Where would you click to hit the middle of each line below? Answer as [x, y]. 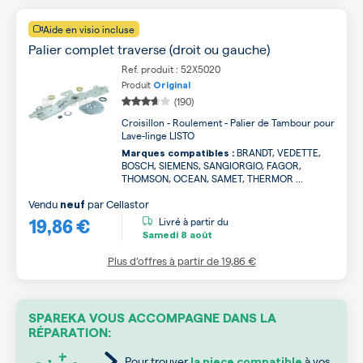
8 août [195, 235]
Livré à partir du [194, 221]
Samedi [160, 235]
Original [172, 85]
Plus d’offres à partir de [164, 261]
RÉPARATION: [70, 333]
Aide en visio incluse [89, 29]
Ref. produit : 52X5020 [171, 69]
